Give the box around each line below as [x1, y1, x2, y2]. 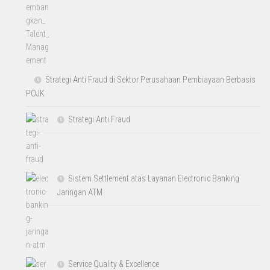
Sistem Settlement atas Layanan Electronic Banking [68, 173, 240, 183]
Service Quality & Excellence [68, 259, 160, 269]
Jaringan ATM [57, 187, 103, 197]
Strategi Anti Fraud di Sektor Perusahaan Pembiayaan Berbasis [45, 74, 256, 84]
